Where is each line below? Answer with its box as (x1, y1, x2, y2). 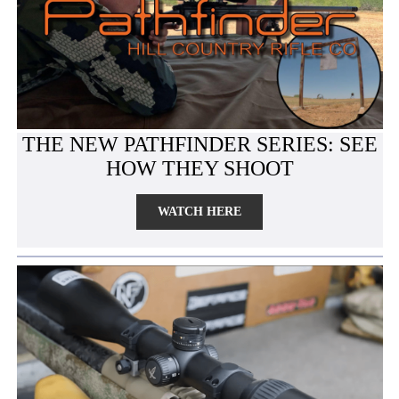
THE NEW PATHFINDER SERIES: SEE (21, 133, 378, 157)
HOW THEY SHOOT (105, 157, 294, 181)
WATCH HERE (158, 205, 241, 219)
